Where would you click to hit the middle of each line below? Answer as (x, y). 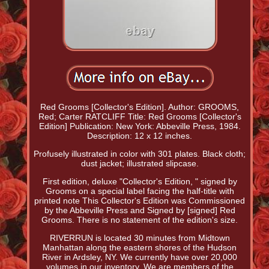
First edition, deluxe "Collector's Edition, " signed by (140, 182)
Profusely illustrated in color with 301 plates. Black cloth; (140, 154)
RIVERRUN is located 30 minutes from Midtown (140, 238)
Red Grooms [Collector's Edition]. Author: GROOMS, (140, 107)
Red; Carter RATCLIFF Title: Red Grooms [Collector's (140, 117)
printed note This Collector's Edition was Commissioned (140, 201)
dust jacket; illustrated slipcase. (140, 164)
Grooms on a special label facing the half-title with (140, 191)
